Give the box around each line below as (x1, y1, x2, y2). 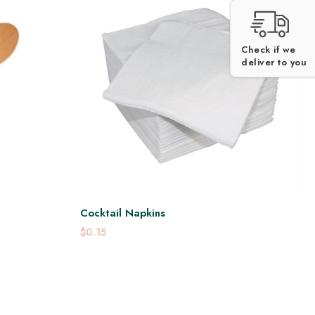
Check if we (241, 42, 296, 56)
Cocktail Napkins (80, 205, 166, 221)
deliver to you (241, 55, 307, 69)
